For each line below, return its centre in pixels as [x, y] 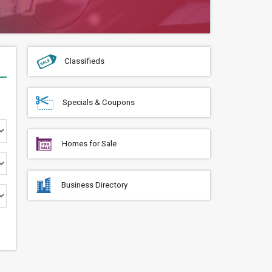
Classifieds [84, 61]
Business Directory [94, 185]
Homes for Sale [89, 144]
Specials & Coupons [99, 102]
